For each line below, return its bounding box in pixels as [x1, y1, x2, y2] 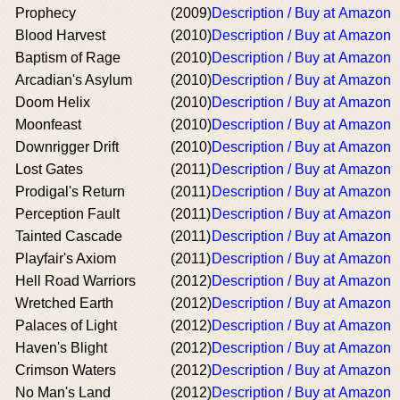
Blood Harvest [15, 28, 105, 43]
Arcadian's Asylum [15, 72, 132, 87]
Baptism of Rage [15, 50, 121, 65]
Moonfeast [15, 117, 81, 132]
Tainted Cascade [15, 229, 122, 244]
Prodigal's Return [15, 184, 125, 199]
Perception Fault [15, 206, 120, 221]
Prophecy [15, 5, 76, 21]
